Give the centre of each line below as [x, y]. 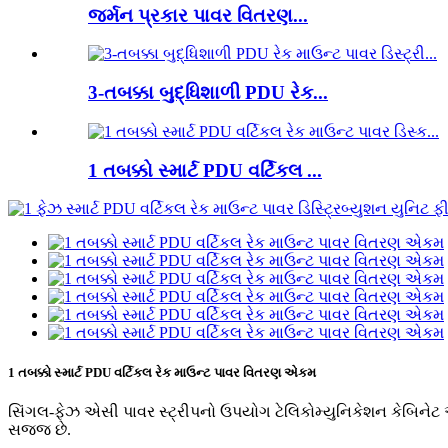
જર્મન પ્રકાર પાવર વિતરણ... [198, 15]
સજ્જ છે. [39, 429]
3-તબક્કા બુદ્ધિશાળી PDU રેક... [208, 93]
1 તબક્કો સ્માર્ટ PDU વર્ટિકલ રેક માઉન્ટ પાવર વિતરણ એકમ [162, 372]
